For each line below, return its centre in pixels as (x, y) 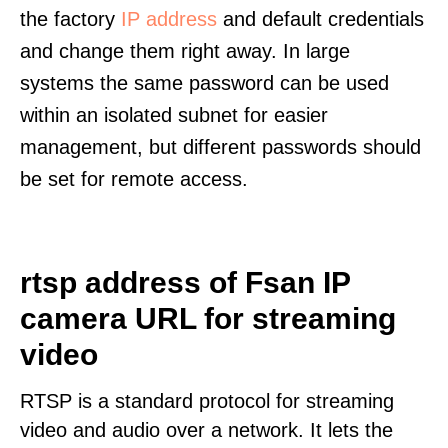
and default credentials (320, 19)
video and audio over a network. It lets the (206, 430)
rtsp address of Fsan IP (185, 282)
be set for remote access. (134, 179)
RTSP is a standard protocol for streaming (207, 401)
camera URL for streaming (208, 318)
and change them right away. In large (185, 51)
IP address (169, 19)
